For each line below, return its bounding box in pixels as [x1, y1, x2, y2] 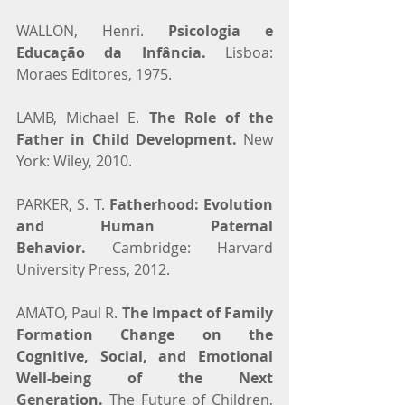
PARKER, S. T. [16, 193, 109, 214]
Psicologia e [168, 20, 273, 41]
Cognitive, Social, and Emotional [16, 345, 273, 366]
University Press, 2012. [16, 259, 170, 279]
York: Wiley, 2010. [16, 150, 132, 171]
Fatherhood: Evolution [108, 193, 273, 214]
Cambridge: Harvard [86, 237, 273, 258]
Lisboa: [205, 42, 274, 62]
